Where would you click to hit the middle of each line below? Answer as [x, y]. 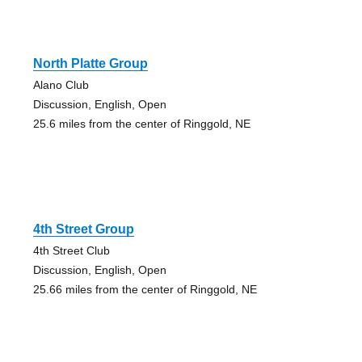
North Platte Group [90, 63]
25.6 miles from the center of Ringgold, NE [141, 123]
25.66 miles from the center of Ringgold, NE [145, 289]
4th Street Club [71, 250]
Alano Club [61, 84]
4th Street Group [83, 229]
